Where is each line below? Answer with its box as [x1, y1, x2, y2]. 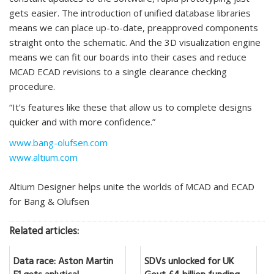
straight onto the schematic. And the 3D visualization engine [9, 36, 261, 49]
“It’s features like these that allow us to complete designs [9, 101, 252, 114]
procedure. [9, 80, 55, 93]
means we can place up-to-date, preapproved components [9, 21, 258, 34]
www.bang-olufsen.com [9, 136, 108, 149]
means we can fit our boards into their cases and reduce [9, 51, 246, 64]
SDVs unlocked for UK [144, 253, 234, 272]
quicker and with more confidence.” [9, 116, 155, 128]
